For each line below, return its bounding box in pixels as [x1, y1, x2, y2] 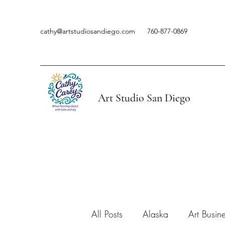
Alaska [143, 207, 168, 220]
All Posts [91, 207, 123, 220]
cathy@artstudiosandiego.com [40, 27, 135, 36]
